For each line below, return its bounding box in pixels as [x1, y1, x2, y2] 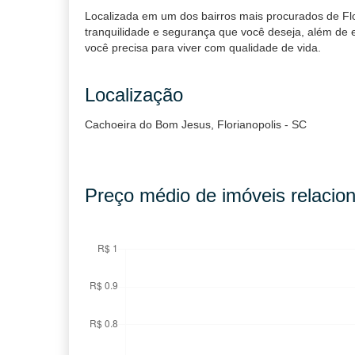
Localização [85, 84, 183, 105]
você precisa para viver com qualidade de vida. [85, 41, 321, 54]
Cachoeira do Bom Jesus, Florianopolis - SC [85, 118, 307, 131]
